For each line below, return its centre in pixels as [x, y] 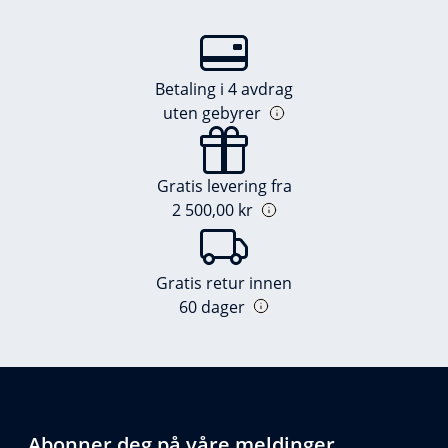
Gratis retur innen [224, 282]
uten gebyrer [212, 113]
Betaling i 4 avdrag [224, 89]
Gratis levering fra [224, 185]
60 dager [212, 306]
